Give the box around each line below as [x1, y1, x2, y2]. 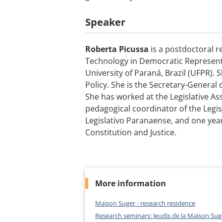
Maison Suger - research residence [95, 198, 195, 208]
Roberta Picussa [85, 43, 149, 55]
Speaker [85, 15, 125, 29]
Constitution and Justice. [85, 126, 176, 138]
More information [95, 177, 166, 189]
